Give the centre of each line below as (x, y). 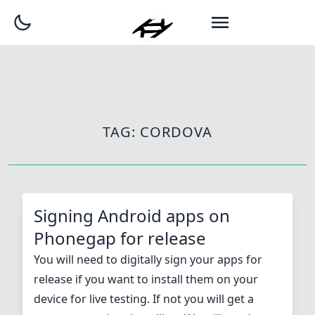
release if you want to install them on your (146, 279)
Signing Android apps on (132, 215)
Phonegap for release (120, 238)
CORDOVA (176, 131)
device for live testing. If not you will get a (144, 298)
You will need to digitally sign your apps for (148, 259)
